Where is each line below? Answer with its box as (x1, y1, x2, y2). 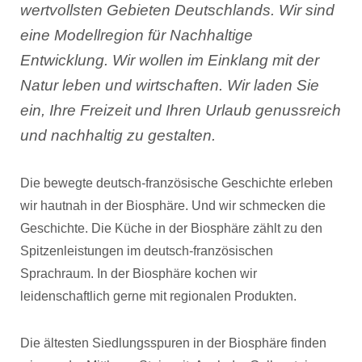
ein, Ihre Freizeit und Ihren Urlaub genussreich (20, 102, 341, 119)
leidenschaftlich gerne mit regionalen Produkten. (20, 289, 297, 303)
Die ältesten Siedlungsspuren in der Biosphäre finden (20, 336, 326, 350)
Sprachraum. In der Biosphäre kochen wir (20, 267, 257, 280)
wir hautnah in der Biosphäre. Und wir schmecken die (20, 199, 326, 213)
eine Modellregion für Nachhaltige (20, 27, 253, 44)
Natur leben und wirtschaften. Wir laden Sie (20, 77, 319, 94)
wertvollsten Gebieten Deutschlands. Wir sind (20, 2, 335, 19)
